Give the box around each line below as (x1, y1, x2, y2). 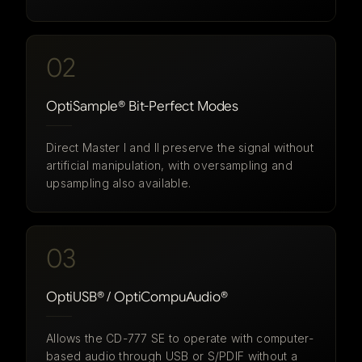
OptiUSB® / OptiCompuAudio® (46, 288, 228, 305)
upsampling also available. (46, 176, 192, 190)
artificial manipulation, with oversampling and (46, 158, 293, 172)
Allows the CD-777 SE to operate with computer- (46, 331, 314, 345)
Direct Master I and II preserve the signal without (46, 141, 314, 154)
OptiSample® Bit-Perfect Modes (46, 98, 239, 115)
